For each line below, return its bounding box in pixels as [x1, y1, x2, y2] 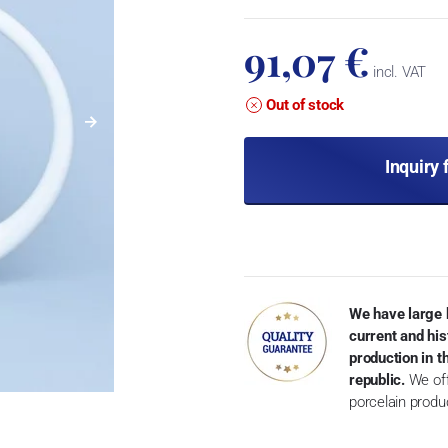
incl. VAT [369, 62, 427, 81]
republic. [348, 370, 405, 389]
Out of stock [265, 95, 345, 114]
